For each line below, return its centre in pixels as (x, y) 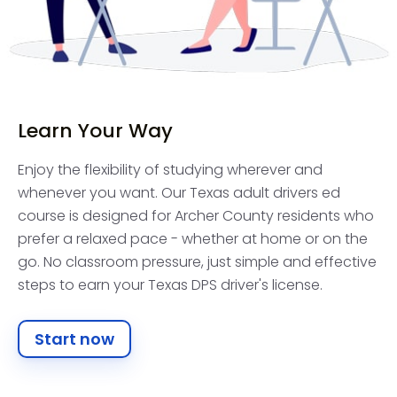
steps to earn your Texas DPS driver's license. (170, 284)
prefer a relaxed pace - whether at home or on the (193, 238)
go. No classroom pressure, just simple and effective (197, 261)
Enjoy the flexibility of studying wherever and (170, 169)
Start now (74, 339)
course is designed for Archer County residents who (196, 215)
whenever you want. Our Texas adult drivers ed (179, 192)
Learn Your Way (95, 130)
